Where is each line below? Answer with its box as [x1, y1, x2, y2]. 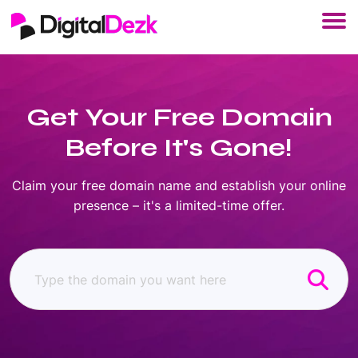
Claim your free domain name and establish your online [12, 177, 346, 193]
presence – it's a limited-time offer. [74, 197, 284, 213]
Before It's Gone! [66, 132, 292, 163]
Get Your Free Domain [26, 101, 332, 133]
